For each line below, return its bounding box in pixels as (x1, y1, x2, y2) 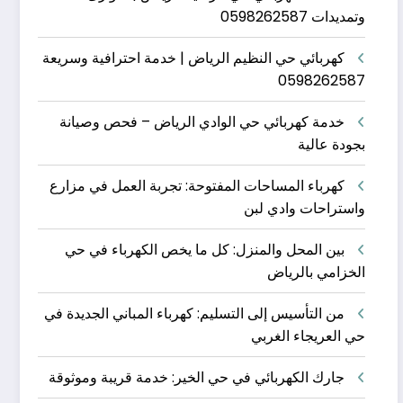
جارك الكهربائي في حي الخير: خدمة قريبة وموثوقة (48, 367, 345, 389)
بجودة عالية (297, 134, 365, 156)
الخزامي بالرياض (266, 262, 365, 283)
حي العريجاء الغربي (250, 326, 365, 347)
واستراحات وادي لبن (243, 198, 365, 219)
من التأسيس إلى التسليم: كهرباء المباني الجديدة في (43, 303, 345, 325)
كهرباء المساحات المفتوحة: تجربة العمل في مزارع (49, 175, 345, 197)
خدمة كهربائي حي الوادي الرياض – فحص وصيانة (58, 112, 345, 133)
